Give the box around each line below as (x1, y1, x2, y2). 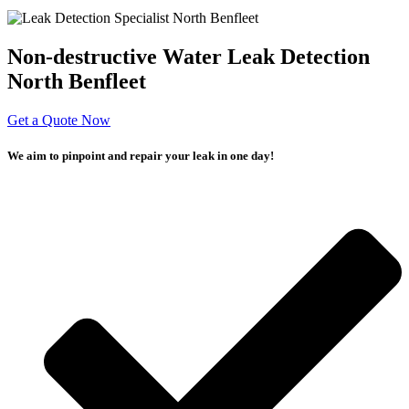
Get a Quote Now (7, 111, 110, 128)
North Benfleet (7, 68, 146, 93)
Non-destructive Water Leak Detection (7, 44, 370, 68)
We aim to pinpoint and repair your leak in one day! (7, 148, 274, 163)
